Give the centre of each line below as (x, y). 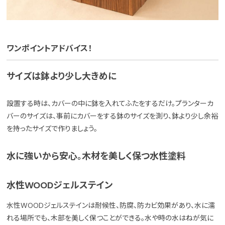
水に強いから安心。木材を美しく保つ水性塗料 (96, 156)
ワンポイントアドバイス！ (49, 49)
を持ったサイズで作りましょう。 (52, 129)
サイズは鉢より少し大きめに (62, 77)
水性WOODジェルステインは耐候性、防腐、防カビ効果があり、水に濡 (111, 206)
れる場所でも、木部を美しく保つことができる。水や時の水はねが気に (110, 218)
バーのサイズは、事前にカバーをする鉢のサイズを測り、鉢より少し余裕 (113, 116)
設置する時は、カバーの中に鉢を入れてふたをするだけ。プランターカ (110, 104)
